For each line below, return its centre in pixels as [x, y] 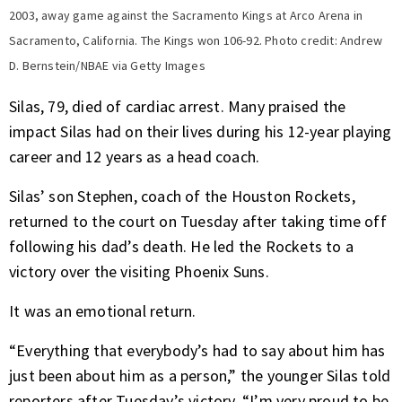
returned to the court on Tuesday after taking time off [198, 221]
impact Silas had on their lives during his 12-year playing [201, 131]
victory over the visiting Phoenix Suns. [139, 271]
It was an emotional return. [105, 310]
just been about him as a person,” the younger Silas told [200, 375]
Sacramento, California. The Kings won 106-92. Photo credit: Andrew [196, 40]
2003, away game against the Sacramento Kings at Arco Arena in [186, 15]
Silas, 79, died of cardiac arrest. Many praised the [178, 106]
